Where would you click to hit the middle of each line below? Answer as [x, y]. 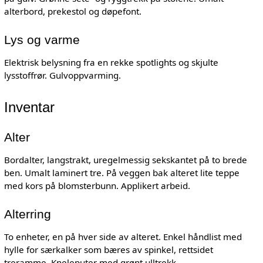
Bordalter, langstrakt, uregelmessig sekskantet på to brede [125, 160]
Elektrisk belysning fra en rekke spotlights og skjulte [111, 62]
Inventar [29, 107]
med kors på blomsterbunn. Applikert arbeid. [97, 186]
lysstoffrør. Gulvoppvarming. [62, 75]
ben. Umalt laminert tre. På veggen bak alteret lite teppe [122, 173]
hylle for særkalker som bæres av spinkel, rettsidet [108, 249]
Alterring [27, 214]
